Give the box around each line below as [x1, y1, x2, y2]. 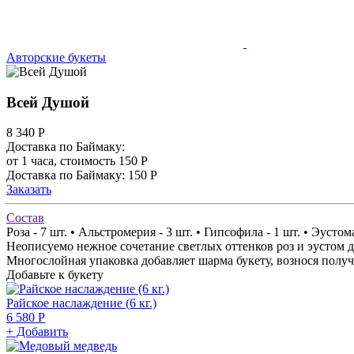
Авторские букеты [6, 51, 106, 64]
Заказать [6, 183, 51, 197]
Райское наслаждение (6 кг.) [6, 296, 156, 311]
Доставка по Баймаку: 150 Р [6, 168, 157, 183]
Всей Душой [6, 93, 89, 111]
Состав [6, 211, 44, 225]
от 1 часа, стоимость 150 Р [6, 154, 148, 168]
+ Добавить [6, 325, 68, 339]
